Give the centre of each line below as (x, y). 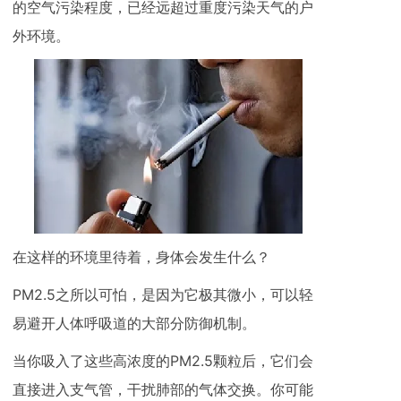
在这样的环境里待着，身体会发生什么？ (141, 257)
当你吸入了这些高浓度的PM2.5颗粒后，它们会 (163, 361)
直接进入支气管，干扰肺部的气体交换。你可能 (163, 390)
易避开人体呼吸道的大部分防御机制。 (134, 324)
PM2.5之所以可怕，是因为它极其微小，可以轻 (163, 295)
